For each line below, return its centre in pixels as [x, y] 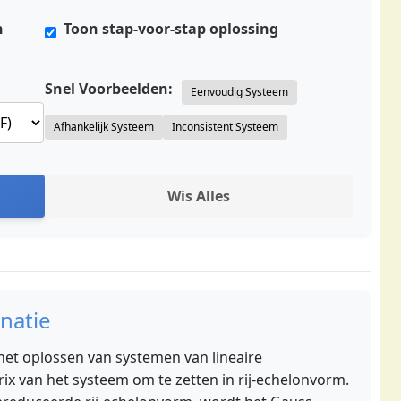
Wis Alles [199, 196]
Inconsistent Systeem [225, 126]
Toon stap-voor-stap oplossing [171, 29]
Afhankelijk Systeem [104, 126]
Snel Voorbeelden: [109, 88]
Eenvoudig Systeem [239, 91]
